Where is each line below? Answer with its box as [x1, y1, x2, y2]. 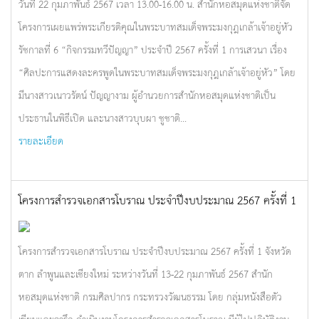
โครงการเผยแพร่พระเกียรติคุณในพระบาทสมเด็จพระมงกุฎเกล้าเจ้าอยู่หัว [19, 19, 293, 34]
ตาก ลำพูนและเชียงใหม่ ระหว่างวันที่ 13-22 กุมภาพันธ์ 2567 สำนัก [19, 266, 273, 281]
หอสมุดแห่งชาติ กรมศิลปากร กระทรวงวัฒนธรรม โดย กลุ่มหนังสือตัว [19, 288, 282, 304]
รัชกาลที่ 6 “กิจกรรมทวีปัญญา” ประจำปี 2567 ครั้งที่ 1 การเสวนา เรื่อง [19, 41, 287, 57]
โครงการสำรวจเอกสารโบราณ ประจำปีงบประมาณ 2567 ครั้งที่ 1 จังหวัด [19, 243, 291, 258]
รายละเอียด [19, 132, 63, 148]
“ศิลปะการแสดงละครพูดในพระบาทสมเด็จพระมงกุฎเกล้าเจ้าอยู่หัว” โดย [19, 64, 296, 80]
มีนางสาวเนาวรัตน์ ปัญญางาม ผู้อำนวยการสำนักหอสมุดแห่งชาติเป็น [19, 87, 276, 103]
